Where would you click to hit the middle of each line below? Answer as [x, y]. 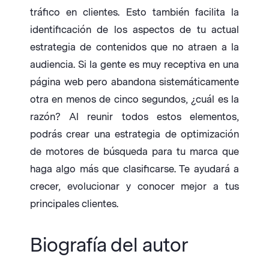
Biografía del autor [109, 246]
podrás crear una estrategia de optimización [134, 134]
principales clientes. [74, 204]
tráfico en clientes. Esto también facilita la [134, 13]
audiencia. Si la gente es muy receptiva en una [134, 65]
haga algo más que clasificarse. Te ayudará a [134, 169]
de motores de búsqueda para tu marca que [134, 152]
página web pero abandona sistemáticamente [134, 82]
